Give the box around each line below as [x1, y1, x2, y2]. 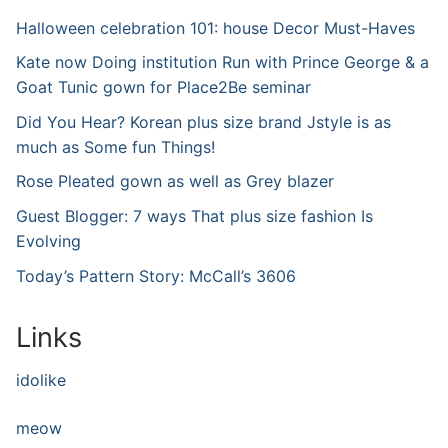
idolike [16, 370, 66, 391]
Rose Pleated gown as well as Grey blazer [16, 171, 334, 192]
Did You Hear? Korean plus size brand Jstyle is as [16, 111, 391, 132]
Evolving [16, 230, 81, 251]
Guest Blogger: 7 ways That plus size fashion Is [16, 205, 373, 226]
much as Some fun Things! [16, 136, 215, 157]
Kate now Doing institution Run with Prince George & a [16, 52, 429, 73]
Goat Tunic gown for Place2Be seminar [16, 77, 311, 98]
